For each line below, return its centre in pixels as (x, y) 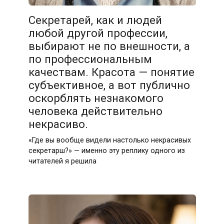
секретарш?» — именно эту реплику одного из (106, 150)
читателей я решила (62, 161)
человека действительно (95, 111)
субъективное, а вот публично (109, 85)
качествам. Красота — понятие (111, 72)
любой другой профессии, (98, 33)
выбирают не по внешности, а (109, 46)
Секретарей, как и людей (95, 20)
